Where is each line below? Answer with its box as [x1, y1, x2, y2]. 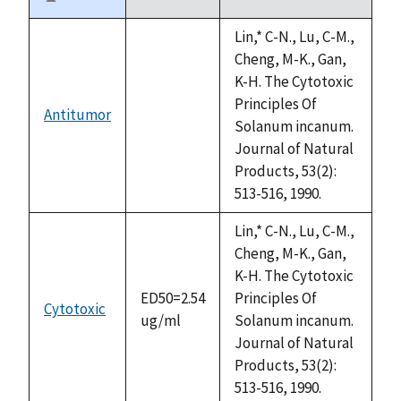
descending [44, 11, 124, 31]
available [141, 138, 199, 158]
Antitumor [44, 104, 111, 124]
